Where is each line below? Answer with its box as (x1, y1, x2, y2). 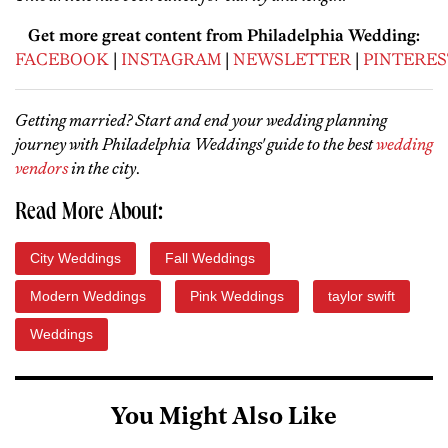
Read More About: (15, 201, 163, 226)
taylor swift (328, 287, 395, 304)
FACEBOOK (15, 48, 109, 69)
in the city (68, 157, 136, 178)
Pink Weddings (190, 287, 284, 304)
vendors (15, 157, 68, 178)
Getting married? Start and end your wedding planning (15, 109, 387, 130)
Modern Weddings (30, 287, 146, 304)
